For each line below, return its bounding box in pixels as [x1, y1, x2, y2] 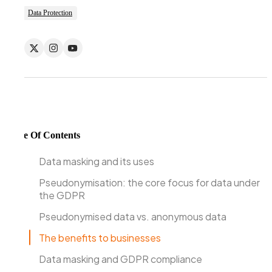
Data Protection [28, 8, 72, 18]
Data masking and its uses [39, 154, 154, 168]
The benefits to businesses [39, 231, 161, 244]
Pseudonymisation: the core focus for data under [39, 175, 260, 189]
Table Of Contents [5, 129, 80, 140]
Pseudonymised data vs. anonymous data [39, 209, 226, 223]
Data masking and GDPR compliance [39, 252, 202, 265]
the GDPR [39, 188, 85, 202]
